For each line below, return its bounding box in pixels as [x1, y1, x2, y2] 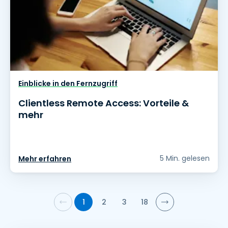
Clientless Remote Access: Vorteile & [18, 97, 189, 110]
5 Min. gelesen [160, 153, 210, 164]
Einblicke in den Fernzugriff [18, 78, 118, 89]
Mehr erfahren [18, 154, 71, 164]
